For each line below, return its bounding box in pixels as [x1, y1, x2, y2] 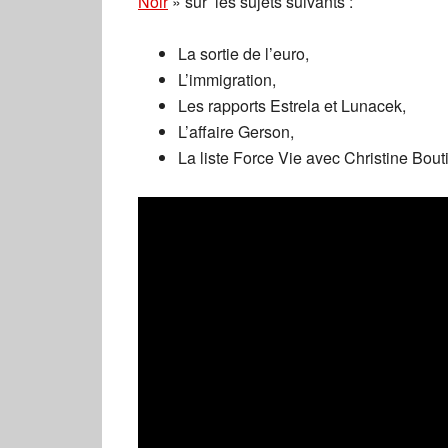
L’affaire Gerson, [178, 120, 294, 143]
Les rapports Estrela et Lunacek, [178, 94, 406, 117]
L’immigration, [178, 68, 276, 91]
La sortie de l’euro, [178, 42, 309, 65]
